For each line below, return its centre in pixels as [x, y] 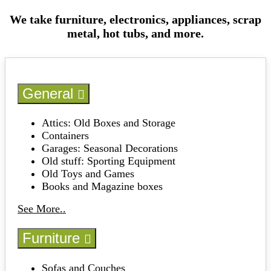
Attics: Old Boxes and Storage [109, 123]
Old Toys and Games [88, 174]
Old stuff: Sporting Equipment [109, 161]
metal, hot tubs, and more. [135, 34]
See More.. [42, 209]
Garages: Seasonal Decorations [110, 148]
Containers [65, 135]
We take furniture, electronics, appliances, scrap [135, 20]
